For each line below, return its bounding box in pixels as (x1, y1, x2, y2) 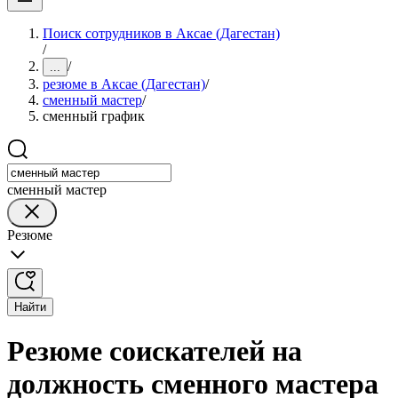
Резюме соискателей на (7, 335, 302, 368)
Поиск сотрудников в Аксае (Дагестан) (43, 26, 280, 41)
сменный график (43, 108, 145, 123)
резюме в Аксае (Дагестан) (43, 76, 205, 92)
